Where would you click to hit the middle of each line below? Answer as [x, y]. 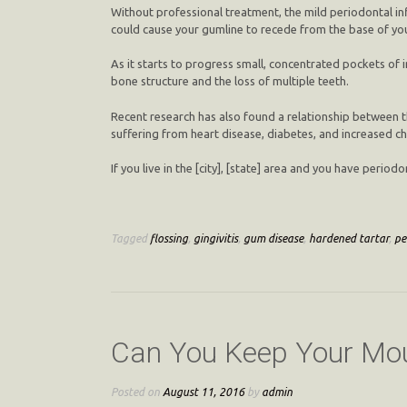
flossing [169, 238]
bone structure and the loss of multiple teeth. [230, 81]
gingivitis [216, 238]
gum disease [273, 238]
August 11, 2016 [203, 391]
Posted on [137, 391]
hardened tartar [349, 238]
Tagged [130, 238]
